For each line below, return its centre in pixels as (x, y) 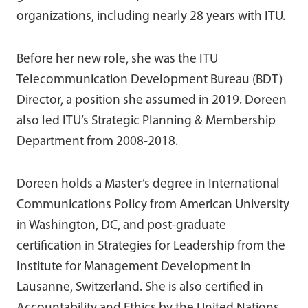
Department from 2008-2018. (97, 142)
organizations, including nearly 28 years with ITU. (151, 16)
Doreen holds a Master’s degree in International (148, 184)
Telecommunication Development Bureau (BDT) (150, 80)
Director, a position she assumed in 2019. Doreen (152, 100)
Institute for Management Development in (134, 267)
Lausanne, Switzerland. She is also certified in (140, 287)
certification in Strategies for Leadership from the (151, 246)
